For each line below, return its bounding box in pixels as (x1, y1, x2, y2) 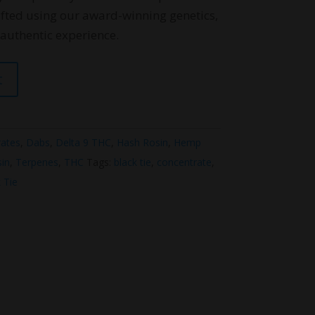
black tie (113, 155, 151, 169)
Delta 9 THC (55, 136, 111, 149)
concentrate (156, 155, 212, 169)
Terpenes (15, 155, 58, 169)
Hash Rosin (116, 136, 168, 149)
